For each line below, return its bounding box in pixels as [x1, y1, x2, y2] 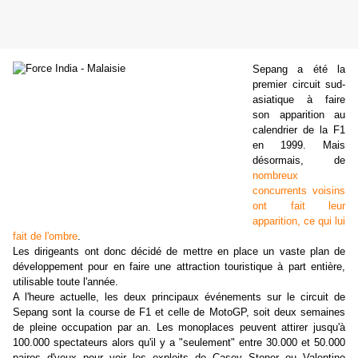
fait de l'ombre [13, 230, 78, 243]
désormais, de [253, 154, 345, 167]
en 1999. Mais [253, 139, 345, 152]
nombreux [253, 169, 298, 182]
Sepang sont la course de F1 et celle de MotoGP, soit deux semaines [13, 306, 345, 319]
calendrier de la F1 [253, 124, 345, 137]
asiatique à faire [253, 93, 345, 106]
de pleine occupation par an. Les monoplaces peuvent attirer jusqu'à [13, 321, 345, 334]
